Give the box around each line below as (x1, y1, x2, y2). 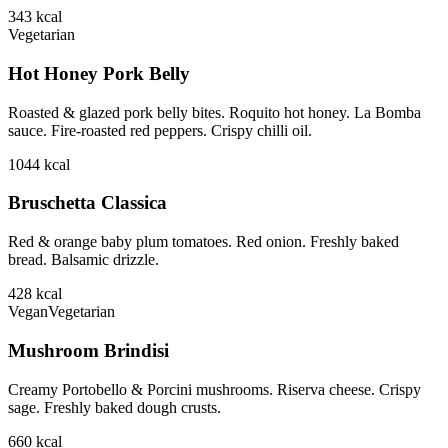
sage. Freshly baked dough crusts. (8, 398, 221, 416)
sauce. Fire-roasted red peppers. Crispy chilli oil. (8, 121, 312, 139)
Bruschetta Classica (8, 192, 167, 214)
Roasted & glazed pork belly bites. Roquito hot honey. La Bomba (8, 103, 421, 121)
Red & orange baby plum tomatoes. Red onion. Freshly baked (8, 233, 399, 251)
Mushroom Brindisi (8, 339, 169, 361)
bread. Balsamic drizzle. (8, 251, 159, 269)
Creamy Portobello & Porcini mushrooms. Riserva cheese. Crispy (8, 380, 421, 398)
